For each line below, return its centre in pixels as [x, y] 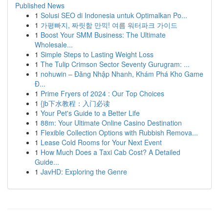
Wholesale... [54, 44]
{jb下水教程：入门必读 [75, 103]
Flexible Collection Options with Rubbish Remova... [119, 132]
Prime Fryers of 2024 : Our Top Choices [102, 93]
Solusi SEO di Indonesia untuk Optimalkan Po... [114, 15]
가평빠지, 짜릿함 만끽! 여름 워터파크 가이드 [109, 25]
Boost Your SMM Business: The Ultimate [103, 35]
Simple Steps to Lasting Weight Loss [97, 54]
